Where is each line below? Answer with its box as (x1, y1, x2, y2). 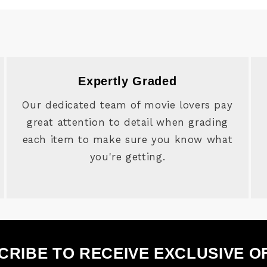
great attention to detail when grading (26, 116, 228, 128)
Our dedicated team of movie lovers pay (22, 98, 233, 111)
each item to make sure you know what (22, 133, 233, 145)
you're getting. (89, 150, 166, 163)
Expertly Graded (78, 74, 177, 88)
